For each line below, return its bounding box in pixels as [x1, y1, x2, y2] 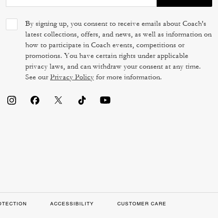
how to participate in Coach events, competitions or [25, 40, 184, 50]
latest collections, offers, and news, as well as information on [25, 30, 212, 39]
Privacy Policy [50, 73, 94, 82]
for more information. [94, 73, 162, 82]
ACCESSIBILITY [50, 200, 94, 207]
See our [25, 73, 50, 82]
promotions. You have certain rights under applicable [25, 51, 188, 60]
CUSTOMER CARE [117, 200, 166, 207]
